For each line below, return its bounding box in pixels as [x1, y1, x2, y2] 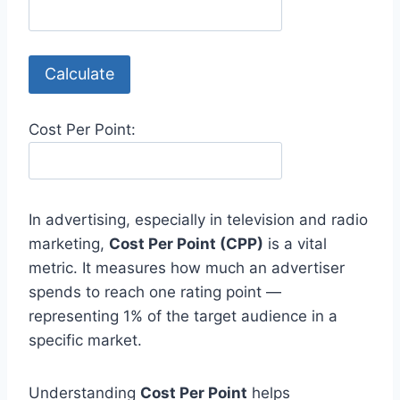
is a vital [263, 235, 327, 254]
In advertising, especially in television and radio [29, 211, 368, 229]
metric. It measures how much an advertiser [29, 259, 345, 278]
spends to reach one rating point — [29, 283, 281, 302]
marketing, [29, 235, 109, 254]
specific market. [29, 331, 142, 350]
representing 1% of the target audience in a [29, 307, 337, 326]
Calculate [45, 64, 114, 84]
